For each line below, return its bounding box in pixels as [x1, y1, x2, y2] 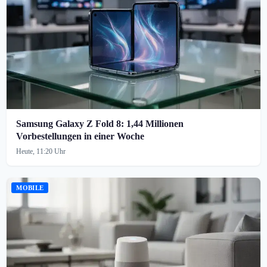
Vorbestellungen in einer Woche [16, 131, 145, 141]
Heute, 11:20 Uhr [16, 147, 66, 156]
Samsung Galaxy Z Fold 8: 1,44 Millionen [16, 118, 184, 129]
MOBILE [16, 184, 44, 191]
